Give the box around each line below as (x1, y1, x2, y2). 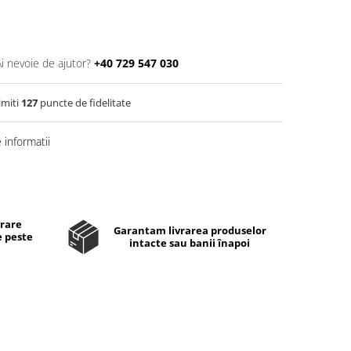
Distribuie (60, 168, 105, 183)
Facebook (60, 197, 106, 211)
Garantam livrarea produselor (113, 223, 266, 237)
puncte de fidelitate (38, 96, 131, 110)
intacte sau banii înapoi (129, 236, 251, 250)
